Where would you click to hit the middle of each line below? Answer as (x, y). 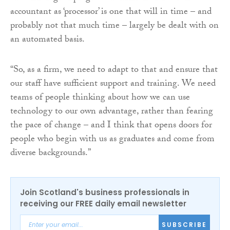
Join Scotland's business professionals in (105, 192)
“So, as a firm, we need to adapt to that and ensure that (114, 70)
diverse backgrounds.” (51, 154)
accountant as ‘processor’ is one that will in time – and (111, 12)
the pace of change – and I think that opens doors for (111, 126)
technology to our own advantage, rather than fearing (112, 112)
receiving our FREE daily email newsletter (103, 203)
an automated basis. (47, 40)
